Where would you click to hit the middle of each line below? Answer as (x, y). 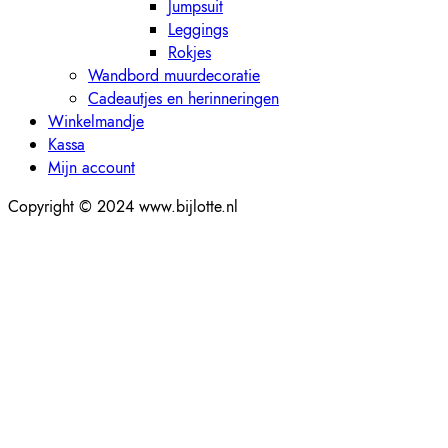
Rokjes (189, 53)
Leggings (198, 30)
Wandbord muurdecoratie (174, 76)
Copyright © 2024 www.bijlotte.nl (123, 207)
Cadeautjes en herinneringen (183, 99)
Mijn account (91, 168)
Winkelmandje (96, 122)
